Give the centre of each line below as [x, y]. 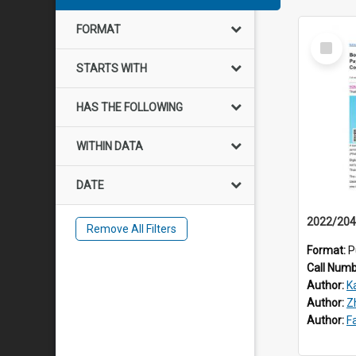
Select [331, 39]
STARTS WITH [112, 68]
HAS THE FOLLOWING [130, 107]
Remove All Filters [131, 229]
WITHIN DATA [110, 146]
